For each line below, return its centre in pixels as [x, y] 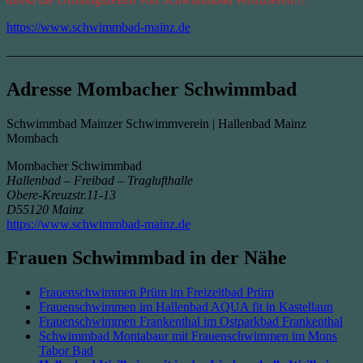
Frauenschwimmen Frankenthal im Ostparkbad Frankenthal [191, 322]
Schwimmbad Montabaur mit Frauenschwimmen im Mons [188, 336]
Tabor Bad [66, 351]
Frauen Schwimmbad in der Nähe [147, 258]
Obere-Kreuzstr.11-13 [61, 194]
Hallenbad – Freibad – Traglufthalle [100, 180]
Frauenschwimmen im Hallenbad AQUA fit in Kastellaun [186, 307]
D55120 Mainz [45, 209]
